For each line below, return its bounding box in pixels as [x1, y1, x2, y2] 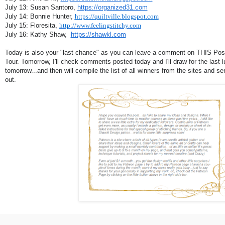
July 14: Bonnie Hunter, [5, 13, 75, 21]
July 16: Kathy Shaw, [5, 31, 71, 39]
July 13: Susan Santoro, [5, 4, 77, 12]
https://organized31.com [77, 4, 148, 12]
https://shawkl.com [70, 31, 126, 39]
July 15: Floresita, [5, 22, 59, 30]
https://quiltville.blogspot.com [74, 13, 159, 21]
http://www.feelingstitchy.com [59, 22, 141, 30]
